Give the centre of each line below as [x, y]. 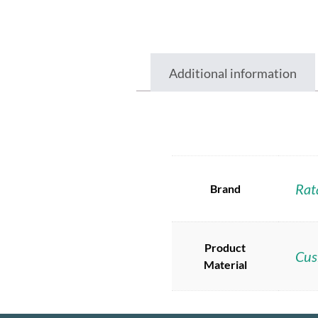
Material [225, 265]
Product [225, 248]
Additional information [233, 73]
